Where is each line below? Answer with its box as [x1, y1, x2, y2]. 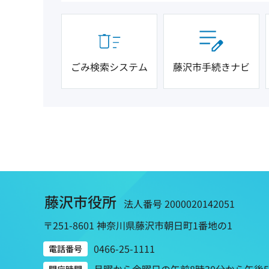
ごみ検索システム [71, 59, 148, 74]
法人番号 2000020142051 [124, 196, 235, 211]
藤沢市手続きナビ [173, 59, 250, 74]
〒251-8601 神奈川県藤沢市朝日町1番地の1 [43, 217, 232, 232]
